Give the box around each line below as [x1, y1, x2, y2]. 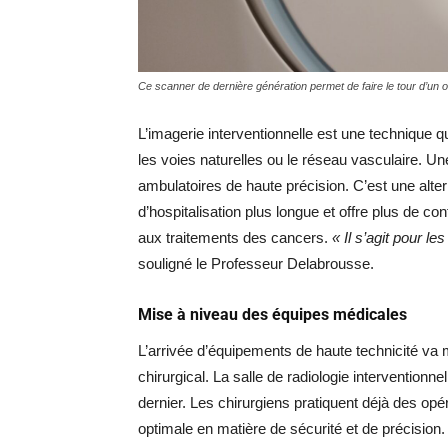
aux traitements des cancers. [138, 228, 332, 246]
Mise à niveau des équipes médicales [138, 304, 407, 324]
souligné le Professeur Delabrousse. [138, 254, 374, 272]
